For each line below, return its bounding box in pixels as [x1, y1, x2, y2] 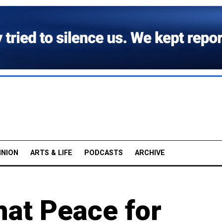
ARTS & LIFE [30, 148, 72, 157]
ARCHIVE [135, 148, 165, 157]
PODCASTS [84, 148, 123, 157]
